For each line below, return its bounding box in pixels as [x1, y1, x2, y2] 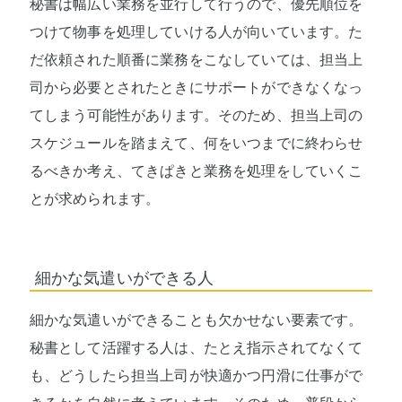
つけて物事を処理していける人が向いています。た [29, 23, 363, 39]
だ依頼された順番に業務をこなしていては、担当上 [29, 51, 363, 67]
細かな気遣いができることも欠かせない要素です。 [29, 311, 363, 328]
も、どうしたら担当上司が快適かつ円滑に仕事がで [29, 367, 363, 383]
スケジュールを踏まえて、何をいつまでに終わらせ [29, 135, 363, 151]
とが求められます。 [29, 190, 161, 206]
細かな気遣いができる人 [34, 268, 214, 287]
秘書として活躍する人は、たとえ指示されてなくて [29, 339, 363, 355]
